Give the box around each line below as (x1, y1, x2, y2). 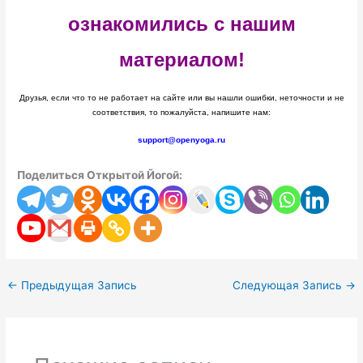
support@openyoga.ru (138, 135, 225, 145)
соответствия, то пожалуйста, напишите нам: (92, 108, 271, 117)
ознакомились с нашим (67, 13, 296, 36)
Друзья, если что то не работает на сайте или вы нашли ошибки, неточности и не (19, 93, 344, 103)
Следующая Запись (232, 279, 345, 293)
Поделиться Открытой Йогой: (17, 168, 183, 181)
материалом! (118, 49, 245, 71)
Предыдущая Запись (18, 279, 138, 293)
